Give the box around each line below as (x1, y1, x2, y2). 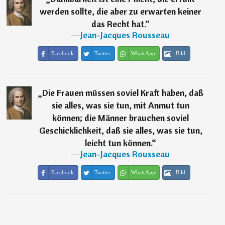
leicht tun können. (85, 137, 152, 149)
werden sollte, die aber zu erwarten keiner (40, 6, 202, 17)
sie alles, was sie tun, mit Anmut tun (52, 99, 190, 111)
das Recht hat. (91, 18, 146, 30)
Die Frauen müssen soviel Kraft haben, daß (42, 87, 203, 98)
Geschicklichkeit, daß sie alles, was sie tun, (39, 125, 202, 136)
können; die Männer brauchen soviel (52, 112, 189, 124)
